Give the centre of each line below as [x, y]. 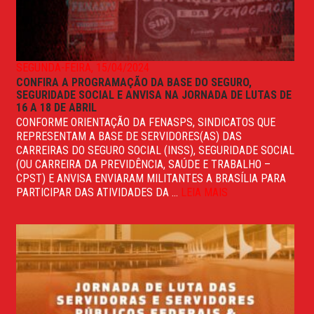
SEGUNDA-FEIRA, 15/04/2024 [83, 67]
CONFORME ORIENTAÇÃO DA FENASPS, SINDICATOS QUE [146, 122]
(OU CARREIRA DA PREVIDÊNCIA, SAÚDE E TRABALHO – [143, 164]
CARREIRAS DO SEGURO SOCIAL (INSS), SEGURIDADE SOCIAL [155, 150]
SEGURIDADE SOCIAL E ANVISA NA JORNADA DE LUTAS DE [154, 95]
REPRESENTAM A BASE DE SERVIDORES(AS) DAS [129, 136]
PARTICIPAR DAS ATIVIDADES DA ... [98, 192]
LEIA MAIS [204, 192]
